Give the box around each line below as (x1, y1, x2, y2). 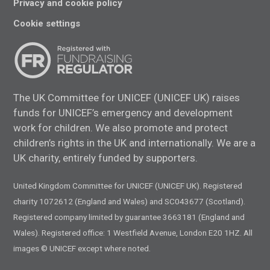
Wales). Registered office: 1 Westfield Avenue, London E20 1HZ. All (13, 227, 253, 237)
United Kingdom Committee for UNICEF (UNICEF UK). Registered (13, 180, 243, 190)
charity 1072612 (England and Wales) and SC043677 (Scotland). (13, 196, 246, 206)
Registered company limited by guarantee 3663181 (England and (13, 212, 245, 222)
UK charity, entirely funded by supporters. (13, 151, 198, 164)
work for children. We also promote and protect (13, 121, 228, 134)
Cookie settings (13, 17, 81, 29)
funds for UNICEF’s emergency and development (13, 106, 233, 119)
